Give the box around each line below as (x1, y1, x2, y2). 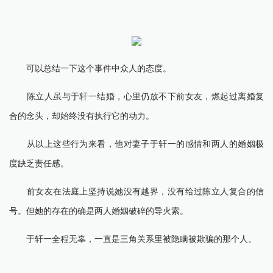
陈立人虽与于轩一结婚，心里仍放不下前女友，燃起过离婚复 (9, 90, 264, 102)
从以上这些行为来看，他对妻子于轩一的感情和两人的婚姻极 (9, 138, 264, 149)
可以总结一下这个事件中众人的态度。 (9, 62, 171, 74)
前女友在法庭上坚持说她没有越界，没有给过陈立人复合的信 (9, 185, 264, 197)
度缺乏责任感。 (9, 157, 69, 169)
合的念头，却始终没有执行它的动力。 (9, 110, 154, 121)
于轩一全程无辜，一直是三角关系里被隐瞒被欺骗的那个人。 (9, 233, 257, 244)
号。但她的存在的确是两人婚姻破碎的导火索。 (9, 205, 188, 216)
